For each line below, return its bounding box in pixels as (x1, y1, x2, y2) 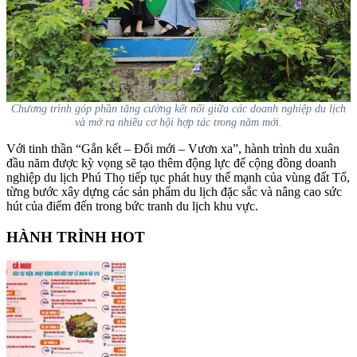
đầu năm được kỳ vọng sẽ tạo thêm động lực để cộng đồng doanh (6, 155, 336, 170)
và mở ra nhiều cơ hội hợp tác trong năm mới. (75, 115, 282, 128)
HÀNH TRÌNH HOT (6, 228, 145, 245)
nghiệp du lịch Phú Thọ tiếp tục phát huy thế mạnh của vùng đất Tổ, (6, 170, 350, 184)
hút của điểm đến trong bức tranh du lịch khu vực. (6, 198, 258, 213)
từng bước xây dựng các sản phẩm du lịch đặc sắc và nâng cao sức (6, 184, 342, 198)
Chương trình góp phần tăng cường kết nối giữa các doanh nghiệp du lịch (11, 101, 346, 115)
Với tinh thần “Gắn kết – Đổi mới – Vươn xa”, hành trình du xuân (6, 141, 339, 155)
